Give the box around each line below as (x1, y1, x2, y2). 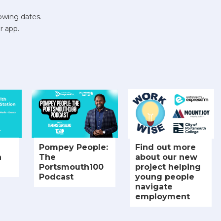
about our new (135, 152, 197, 162)
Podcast (39, 172, 74, 182)
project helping (135, 162, 201, 172)
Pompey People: (39, 143, 108, 152)
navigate (135, 182, 173, 192)
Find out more (135, 143, 196, 152)
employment (135, 192, 190, 202)
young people (135, 172, 194, 182)
